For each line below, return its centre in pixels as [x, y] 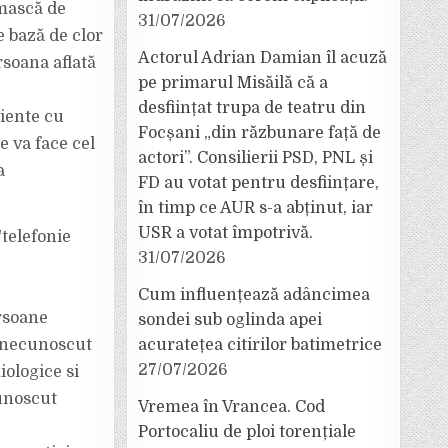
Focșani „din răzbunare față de [259, 133]
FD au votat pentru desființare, [258, 183]
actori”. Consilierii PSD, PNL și [255, 158]
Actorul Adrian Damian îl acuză [262, 58]
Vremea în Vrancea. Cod [231, 407]
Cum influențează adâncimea [254, 295]
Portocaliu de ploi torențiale [247, 432]
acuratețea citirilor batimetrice [260, 345]
